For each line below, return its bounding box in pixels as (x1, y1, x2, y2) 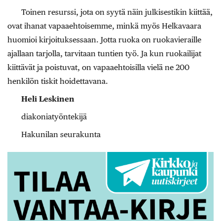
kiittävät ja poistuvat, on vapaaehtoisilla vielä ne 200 (7, 63, 189, 73)
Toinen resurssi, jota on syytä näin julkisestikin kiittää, (21, 7, 213, 17)
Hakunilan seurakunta (21, 130, 101, 140)
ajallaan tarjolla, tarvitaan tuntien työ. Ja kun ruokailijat (7, 49, 201, 59)
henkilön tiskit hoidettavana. (7, 76, 108, 86)
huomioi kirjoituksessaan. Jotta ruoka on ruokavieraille (7, 35, 201, 45)
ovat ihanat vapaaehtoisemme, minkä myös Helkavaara (7, 21, 201, 31)
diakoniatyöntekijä (21, 112, 87, 122)
